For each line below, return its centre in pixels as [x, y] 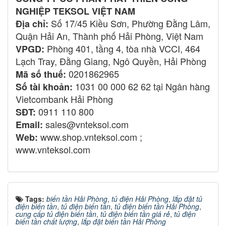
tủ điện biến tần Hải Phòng [157, 206]
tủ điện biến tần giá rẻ [135, 214]
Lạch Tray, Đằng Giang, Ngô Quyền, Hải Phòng [111, 61]
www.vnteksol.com [55, 149]
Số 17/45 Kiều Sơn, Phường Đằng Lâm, [129, 23]
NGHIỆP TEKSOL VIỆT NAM [75, 11]
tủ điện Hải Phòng [140, 199]
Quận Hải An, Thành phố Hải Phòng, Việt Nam [109, 36]
